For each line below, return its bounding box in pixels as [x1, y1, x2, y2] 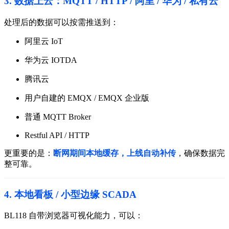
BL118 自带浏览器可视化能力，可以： [4, 211, 143, 220]
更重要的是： [4, 148, 53, 157]
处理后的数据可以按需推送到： [4, 17, 119, 27]
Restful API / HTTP [25, 130, 89, 140]
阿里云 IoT [25, 36, 63, 45]
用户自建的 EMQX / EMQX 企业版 [25, 93, 149, 102]
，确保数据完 [176, 148, 225, 157]
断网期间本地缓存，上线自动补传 [53, 148, 176, 157]
